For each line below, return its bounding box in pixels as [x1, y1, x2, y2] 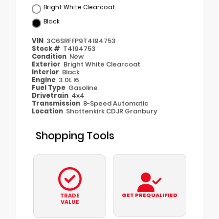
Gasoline [68, 83, 98, 92]
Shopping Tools [36, 128, 114, 143]
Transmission [32, 98, 82, 108]
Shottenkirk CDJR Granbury [66, 106, 158, 116]
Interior [32, 67, 61, 77]
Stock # [32, 44, 62, 53]
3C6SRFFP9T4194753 [46, 36, 116, 45]
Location [32, 106, 65, 116]
